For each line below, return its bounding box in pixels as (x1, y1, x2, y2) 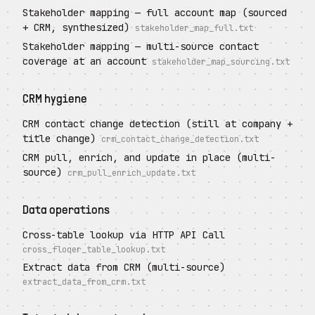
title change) (22, 132, 96, 145)
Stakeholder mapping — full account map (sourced (22, 6, 287, 19)
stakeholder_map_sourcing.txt (152, 56, 290, 67)
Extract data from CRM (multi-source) (22, 261, 225, 274)
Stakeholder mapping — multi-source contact (22, 40, 259, 53)
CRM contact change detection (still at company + (22, 117, 292, 130)
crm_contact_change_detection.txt (101, 134, 259, 145)
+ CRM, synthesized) (22, 21, 129, 34)
